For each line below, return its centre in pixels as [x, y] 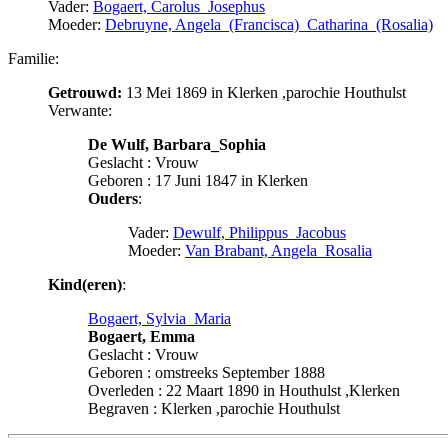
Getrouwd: [85, 92]
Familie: [33, 58]
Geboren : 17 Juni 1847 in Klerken [198, 180]
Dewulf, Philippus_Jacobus [259, 232]
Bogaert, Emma [141, 336]
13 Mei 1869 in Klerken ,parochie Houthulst [264, 92]
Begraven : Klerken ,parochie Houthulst [214, 408]
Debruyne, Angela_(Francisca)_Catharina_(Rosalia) [269, 24]
